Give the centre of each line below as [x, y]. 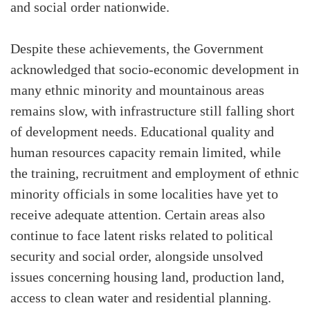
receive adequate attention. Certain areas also [138, 216]
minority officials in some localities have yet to [144, 195]
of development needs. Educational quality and [142, 133]
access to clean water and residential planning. [141, 299]
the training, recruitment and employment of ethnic [155, 174]
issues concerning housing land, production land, [147, 278]
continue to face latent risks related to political [142, 236]
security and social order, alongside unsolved [137, 257]
